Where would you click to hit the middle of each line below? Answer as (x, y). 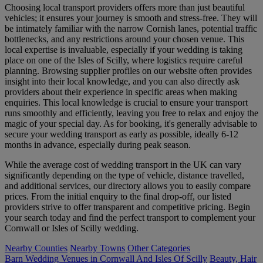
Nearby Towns (97, 248)
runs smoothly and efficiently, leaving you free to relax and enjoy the (131, 113)
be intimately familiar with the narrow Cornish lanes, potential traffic (131, 28)
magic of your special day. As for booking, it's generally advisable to (131, 123)
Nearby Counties (36, 248)
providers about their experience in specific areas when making (121, 92)
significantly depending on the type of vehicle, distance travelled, (124, 175)
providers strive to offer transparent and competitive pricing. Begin (127, 207)
